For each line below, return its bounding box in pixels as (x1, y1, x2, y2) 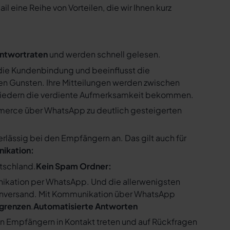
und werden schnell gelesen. (48, 49, 161, 60)
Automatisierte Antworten (33, 201, 138, 212)
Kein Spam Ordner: (36, 160, 111, 171)
